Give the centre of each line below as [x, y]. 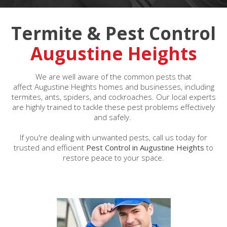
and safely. [113, 117]
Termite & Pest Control [113, 33]
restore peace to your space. [113, 158]
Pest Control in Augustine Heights [146, 147]
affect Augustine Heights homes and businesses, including [113, 87]
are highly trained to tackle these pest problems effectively [113, 107]
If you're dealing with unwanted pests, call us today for [113, 137]
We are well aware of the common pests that [113, 77]
